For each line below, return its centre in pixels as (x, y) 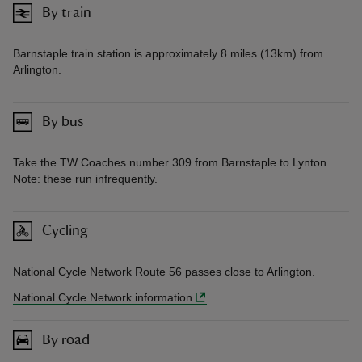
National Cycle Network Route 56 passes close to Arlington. (164, 272)
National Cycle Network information (103, 298)
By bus (63, 122)
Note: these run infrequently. (85, 179)
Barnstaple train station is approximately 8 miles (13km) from (168, 54)
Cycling (65, 231)
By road (66, 340)
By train (67, 13)
